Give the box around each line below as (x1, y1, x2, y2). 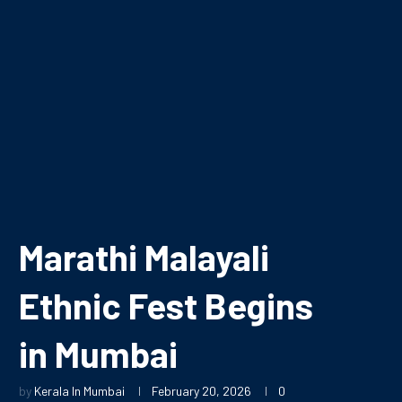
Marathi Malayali (19, 234, 269, 278)
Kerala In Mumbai (34, 382, 125, 398)
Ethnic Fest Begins (19, 283, 313, 327)
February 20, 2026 (152, 382, 251, 398)
